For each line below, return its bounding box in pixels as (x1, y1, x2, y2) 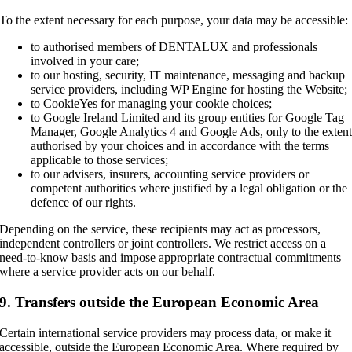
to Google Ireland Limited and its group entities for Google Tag (31, 111, 345, 125)
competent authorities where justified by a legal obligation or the (31, 181, 348, 196)
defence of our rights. (31, 196, 137, 210)
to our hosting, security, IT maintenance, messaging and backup (31, 68, 346, 82)
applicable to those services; (31, 153, 169, 167)
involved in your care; (31, 54, 140, 68)
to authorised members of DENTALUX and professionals (31, 40, 318, 54)
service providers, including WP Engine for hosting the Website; (31, 82, 348, 97)
